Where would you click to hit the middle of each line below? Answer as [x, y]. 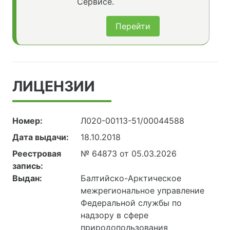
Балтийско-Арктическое [131, 178]
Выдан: [27, 178]
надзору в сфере [115, 215]
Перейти [133, 26]
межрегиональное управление [143, 190]
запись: [28, 166]
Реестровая [37, 153]
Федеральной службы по [131, 203]
